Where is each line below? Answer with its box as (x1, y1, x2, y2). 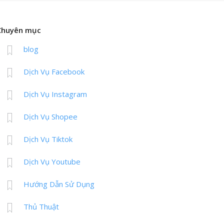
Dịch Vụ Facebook (23, 66, 85, 77)
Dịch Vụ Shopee (23, 111, 78, 122)
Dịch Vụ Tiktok (23, 134, 73, 144)
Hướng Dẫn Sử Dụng (23, 179, 95, 189)
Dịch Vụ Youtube (23, 156, 81, 167)
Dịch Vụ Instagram (23, 89, 87, 99)
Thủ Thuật (23, 201, 59, 212)
